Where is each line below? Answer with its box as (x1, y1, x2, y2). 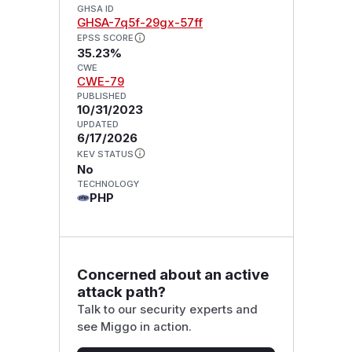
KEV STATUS (76, 148, 134, 160)
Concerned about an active (76, 265, 269, 284)
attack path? (76, 282, 166, 301)
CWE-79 (76, 75, 124, 90)
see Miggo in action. (76, 319, 192, 334)
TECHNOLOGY (76, 178, 139, 190)
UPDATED (76, 119, 119, 130)
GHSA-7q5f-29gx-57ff (76, 15, 203, 30)
